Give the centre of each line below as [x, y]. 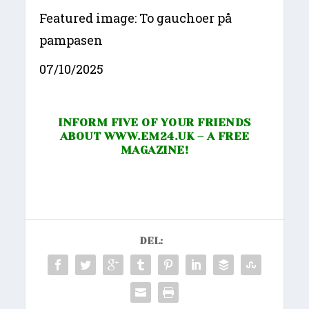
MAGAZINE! [154, 150]
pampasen [71, 40]
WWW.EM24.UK [149, 136]
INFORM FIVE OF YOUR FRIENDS [154, 122]
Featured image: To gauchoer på [136, 18]
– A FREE [222, 136]
